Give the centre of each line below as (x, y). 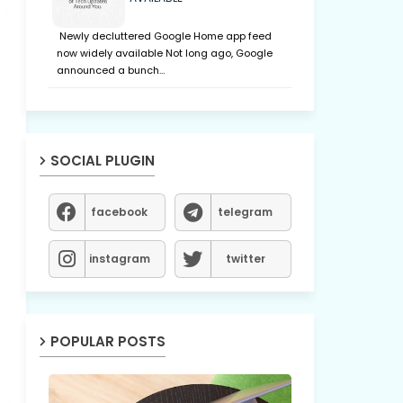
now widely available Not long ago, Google (164, 53)
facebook (119, 212)
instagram (119, 259)
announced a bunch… (110, 70)
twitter (245, 259)
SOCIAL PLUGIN (102, 161)
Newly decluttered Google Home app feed (164, 36)
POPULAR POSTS (107, 341)
